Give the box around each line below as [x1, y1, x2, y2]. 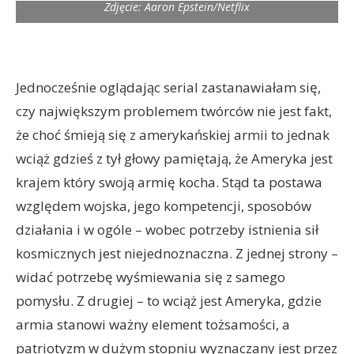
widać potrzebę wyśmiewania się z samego [16, 268, 285, 286]
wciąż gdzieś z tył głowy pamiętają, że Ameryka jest [16, 149, 333, 168]
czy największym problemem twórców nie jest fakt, [16, 102, 332, 120]
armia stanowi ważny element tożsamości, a [16, 315, 290, 333]
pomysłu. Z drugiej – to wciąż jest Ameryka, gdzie [16, 292, 322, 310]
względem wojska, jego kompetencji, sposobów [16, 197, 311, 215]
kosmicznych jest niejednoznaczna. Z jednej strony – [16, 244, 338, 262]
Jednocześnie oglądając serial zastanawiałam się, [16, 78, 321, 96]
